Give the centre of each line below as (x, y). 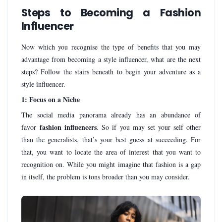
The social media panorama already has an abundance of (111, 114)
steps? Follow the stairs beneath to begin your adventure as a (111, 72)
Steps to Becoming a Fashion (111, 12)
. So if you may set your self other (149, 127)
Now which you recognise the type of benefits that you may (111, 47)
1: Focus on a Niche (51, 100)
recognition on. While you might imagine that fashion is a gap (111, 164)
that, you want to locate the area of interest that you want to (111, 152)
